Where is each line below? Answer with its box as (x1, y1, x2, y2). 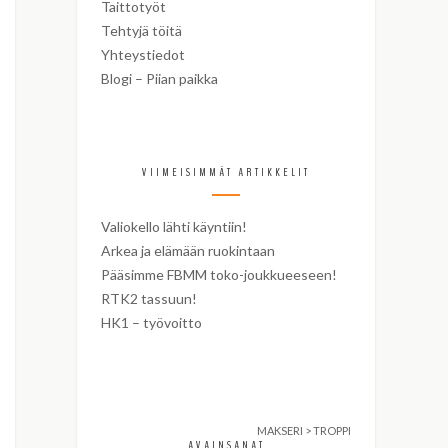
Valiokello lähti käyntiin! (101, 218, 247, 235)
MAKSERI (257, 424, 303, 437)
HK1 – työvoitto (101, 314, 202, 331)
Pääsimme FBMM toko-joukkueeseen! (101, 266, 337, 283)
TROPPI (313, 424, 351, 437)
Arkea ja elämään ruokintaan (101, 242, 275, 259)
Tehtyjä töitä (101, 22, 182, 39)
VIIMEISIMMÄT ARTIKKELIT (142, 164, 310, 180)
